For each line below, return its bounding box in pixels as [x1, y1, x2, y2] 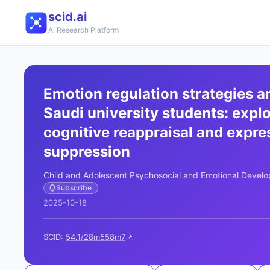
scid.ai [48, 10, 87, 24]
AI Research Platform [48, 25, 119, 34]
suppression [43, 143, 130, 160]
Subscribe [56, 183, 92, 192]
